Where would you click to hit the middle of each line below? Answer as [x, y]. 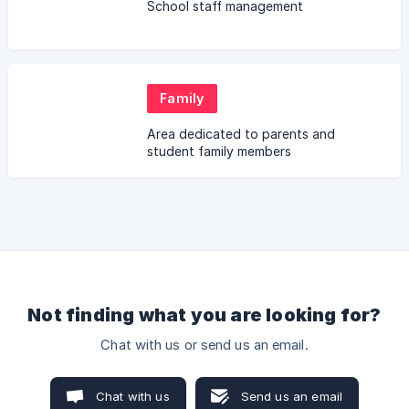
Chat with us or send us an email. [204, 345]
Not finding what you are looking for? [204, 315]
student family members [219, 151]
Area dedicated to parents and [241, 133]
